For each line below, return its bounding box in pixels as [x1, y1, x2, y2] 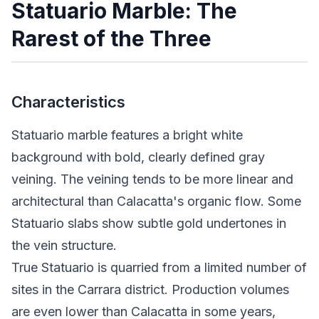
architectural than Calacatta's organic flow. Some [11, 193, 301, 209]
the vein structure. [11, 237, 117, 253]
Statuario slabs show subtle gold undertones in [11, 215, 286, 231]
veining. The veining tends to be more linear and [11, 171, 293, 187]
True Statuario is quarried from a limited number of [11, 259, 307, 275]
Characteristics [11, 92, 125, 111]
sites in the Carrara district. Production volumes [11, 281, 289, 297]
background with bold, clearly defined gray [11, 149, 265, 164]
